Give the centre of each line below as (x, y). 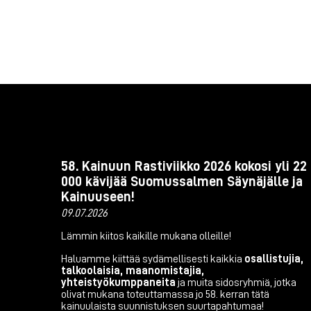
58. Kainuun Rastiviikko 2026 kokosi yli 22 (184, 166)
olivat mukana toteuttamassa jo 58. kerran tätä (165, 294)
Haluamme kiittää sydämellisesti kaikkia (153, 259)
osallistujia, (274, 259)
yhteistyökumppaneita (118, 282)
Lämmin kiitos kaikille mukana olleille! (146, 236)
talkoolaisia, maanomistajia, (133, 270)
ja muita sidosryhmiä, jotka (236, 282)
